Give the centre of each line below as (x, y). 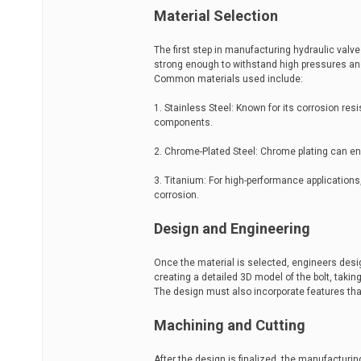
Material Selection (216, 16)
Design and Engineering (232, 228)
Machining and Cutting (230, 325)
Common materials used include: (228, 79)
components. (183, 122)
